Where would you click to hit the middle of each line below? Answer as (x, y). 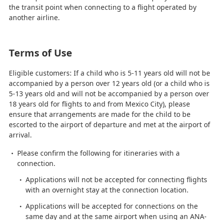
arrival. (20, 135)
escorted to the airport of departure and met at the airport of (109, 124)
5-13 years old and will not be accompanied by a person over (109, 93)
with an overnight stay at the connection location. (107, 190)
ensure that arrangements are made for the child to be (99, 114)
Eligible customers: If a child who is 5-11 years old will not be (109, 73)
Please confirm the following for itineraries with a (98, 153)
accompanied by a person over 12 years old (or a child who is (109, 83)
